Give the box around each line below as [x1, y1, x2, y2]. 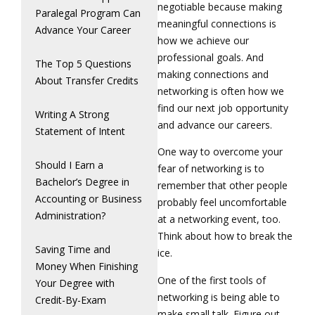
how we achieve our [157, 33, 249, 47]
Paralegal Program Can [35, 6, 141, 20]
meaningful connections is [157, 16, 276, 30]
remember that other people [157, 179, 288, 193]
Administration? [35, 209, 105, 222]
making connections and [157, 67, 269, 81]
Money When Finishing [35, 259, 138, 273]
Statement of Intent [35, 124, 125, 138]
